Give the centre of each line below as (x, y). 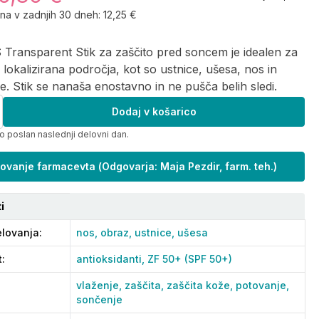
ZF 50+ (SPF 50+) (190, 259)
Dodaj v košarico (154, 111)
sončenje (99, 299)
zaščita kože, (201, 285)
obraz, (117, 232)
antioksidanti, (112, 259)
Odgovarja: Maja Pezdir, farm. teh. (187, 166)
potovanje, (262, 285)
